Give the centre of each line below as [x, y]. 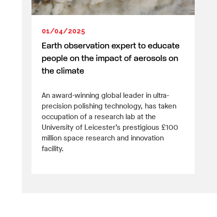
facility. [53, 149]
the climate [63, 72]
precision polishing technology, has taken [109, 106]
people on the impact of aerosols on [110, 59]
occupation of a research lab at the [99, 117]
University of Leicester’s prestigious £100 [110, 128]
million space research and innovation [103, 138]
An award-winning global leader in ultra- [105, 96]
